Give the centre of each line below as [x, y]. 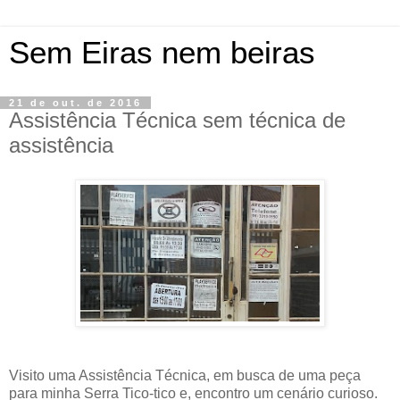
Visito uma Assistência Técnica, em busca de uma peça [185, 375]
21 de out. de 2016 [75, 103]
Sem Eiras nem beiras [162, 53]
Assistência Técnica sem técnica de [177, 120]
